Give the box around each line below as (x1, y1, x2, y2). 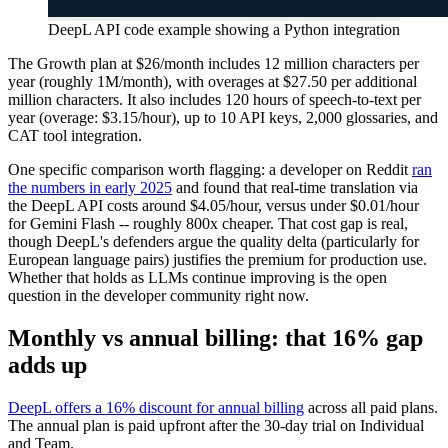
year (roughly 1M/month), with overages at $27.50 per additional (8, 73, 417, 91)
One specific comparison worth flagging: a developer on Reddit (8, 161, 412, 179)
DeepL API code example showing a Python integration (48, 21, 400, 39)
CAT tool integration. (8, 127, 142, 145)
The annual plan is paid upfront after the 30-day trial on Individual (8, 417, 424, 435)
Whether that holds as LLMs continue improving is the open (8, 269, 387, 287)
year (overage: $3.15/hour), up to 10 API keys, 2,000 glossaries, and (8, 109, 438, 127)
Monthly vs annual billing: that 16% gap (8, 325, 423, 352)
